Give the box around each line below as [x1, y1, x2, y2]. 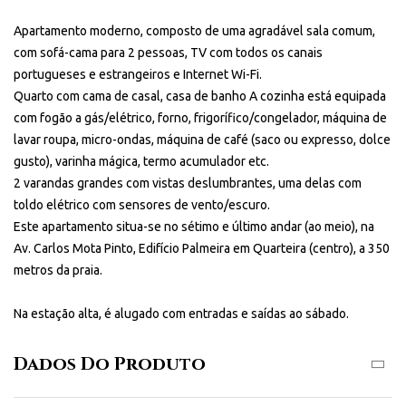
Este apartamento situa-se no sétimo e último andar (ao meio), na [14, 219, 374, 234]
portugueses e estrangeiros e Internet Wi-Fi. [14, 67, 262, 82]
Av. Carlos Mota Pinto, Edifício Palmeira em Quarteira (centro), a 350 [14, 241, 390, 256]
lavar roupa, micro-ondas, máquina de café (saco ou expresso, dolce [14, 132, 391, 147]
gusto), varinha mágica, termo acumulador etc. [14, 154, 269, 169]
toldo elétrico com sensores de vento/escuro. [14, 198, 270, 212]
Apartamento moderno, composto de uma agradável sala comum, [14, 24, 375, 38]
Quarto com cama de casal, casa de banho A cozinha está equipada [14, 89, 386, 103]
